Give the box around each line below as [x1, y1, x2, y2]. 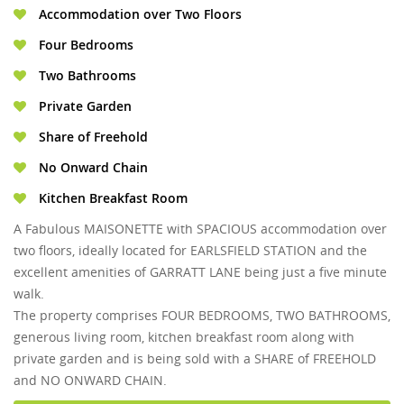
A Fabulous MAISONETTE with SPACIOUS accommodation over [14, 220, 387, 238]
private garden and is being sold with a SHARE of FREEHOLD [14, 350, 376, 368]
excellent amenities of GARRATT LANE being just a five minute [14, 263, 387, 281]
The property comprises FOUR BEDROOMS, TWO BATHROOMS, [14, 307, 390, 325]
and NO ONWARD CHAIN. [14, 372, 167, 390]
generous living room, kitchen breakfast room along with [14, 328, 354, 346]
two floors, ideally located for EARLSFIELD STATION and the [14, 242, 367, 260]
